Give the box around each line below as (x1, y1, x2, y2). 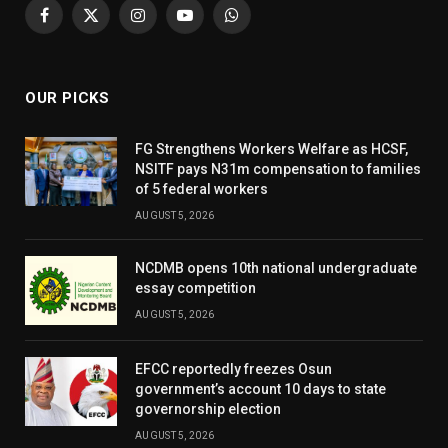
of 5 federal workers (135, 181, 268, 198)
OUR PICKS (25, 89, 110, 108)
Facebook (42, 15, 110, 33)
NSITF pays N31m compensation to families (135, 161, 421, 178)
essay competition (135, 280, 256, 297)
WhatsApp (230, 15, 302, 33)
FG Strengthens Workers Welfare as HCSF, (135, 141, 408, 158)
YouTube (183, 15, 242, 33)
